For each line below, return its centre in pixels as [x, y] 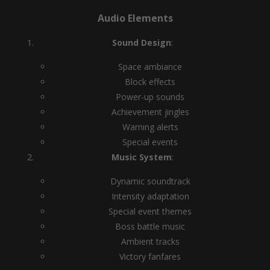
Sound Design [142, 42]
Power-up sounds [150, 97]
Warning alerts [150, 127]
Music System [142, 157]
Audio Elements [135, 18]
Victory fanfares [150, 256]
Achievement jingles [150, 112]
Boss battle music [150, 226]
